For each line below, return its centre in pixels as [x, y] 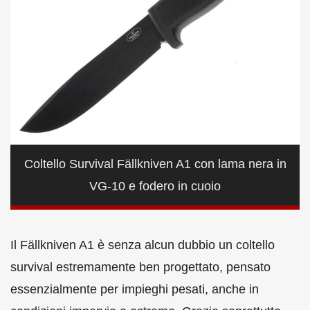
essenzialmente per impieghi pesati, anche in [135, 289]
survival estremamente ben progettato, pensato [140, 267]
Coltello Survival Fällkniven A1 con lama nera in [155, 164]
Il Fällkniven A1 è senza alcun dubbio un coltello [143, 245]
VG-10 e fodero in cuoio [155, 186]
